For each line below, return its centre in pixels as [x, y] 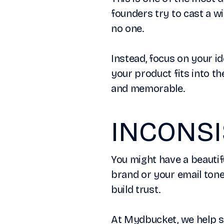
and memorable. [148, 89]
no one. [127, 29]
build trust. [136, 190]
